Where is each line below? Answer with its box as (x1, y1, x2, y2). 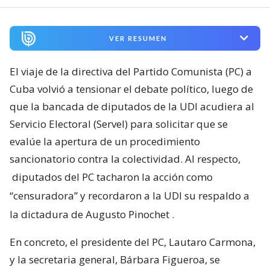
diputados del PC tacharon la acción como (12, 169, 213, 184)
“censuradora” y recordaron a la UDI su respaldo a (10, 188, 250, 202)
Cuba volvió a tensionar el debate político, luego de (10, 81, 253, 96)
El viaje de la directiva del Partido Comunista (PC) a (10, 64, 252, 78)
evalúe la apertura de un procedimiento (10, 134, 200, 148)
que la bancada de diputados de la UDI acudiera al (10, 99, 254, 113)
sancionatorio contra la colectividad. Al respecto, (10, 151, 240, 166)
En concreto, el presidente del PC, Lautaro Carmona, (10, 234, 256, 249)
